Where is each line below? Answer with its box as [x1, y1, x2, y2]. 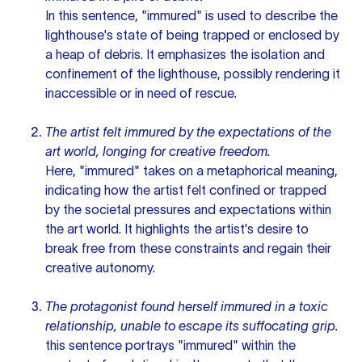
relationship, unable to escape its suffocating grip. [45, 318, 339, 333]
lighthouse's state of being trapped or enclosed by [45, 27, 339, 42]
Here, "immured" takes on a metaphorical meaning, [45, 163, 338, 178]
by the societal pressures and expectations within [45, 202, 331, 217]
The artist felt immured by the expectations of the [45, 124, 331, 139]
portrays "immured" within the [122, 338, 296, 352]
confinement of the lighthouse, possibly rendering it [45, 66, 340, 81]
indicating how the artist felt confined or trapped [45, 183, 326, 197]
